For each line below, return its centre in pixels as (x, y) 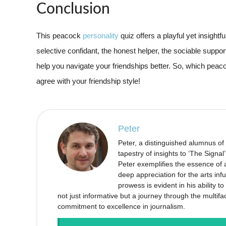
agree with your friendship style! (88, 81)
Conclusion (73, 9)
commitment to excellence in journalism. (121, 206)
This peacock (60, 35)
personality (101, 35)
